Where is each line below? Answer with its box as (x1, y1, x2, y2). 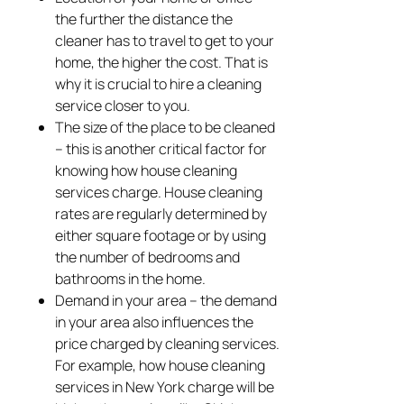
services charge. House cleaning (55, 182, 263, 203)
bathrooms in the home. (55, 269, 207, 289)
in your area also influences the (55, 312, 254, 333)
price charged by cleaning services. (55, 334, 280, 354)
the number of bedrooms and (55, 247, 241, 268)
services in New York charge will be (55, 377, 275, 398)
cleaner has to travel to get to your (55, 31, 275, 51)
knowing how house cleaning (55, 161, 238, 181)
